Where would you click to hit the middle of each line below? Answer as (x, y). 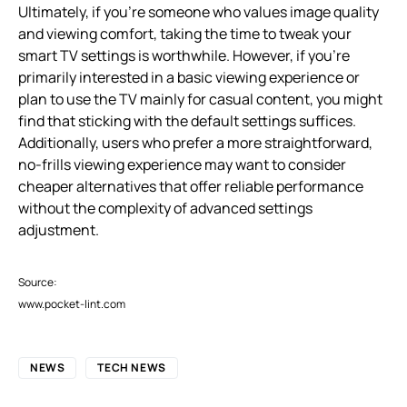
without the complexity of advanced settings (165, 208)
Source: (38, 282)
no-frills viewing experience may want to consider (182, 164)
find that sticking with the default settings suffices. (187, 120)
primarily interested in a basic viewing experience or (189, 77)
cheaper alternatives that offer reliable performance (191, 186)
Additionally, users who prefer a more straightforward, (195, 142)
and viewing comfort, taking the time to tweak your (185, 33)
